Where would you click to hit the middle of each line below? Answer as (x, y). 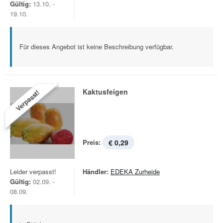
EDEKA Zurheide (135, 171)
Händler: (96, 171)
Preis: (92, 142)
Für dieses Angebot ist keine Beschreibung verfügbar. (97, 47)
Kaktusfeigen (105, 92)
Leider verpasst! (33, 171)
